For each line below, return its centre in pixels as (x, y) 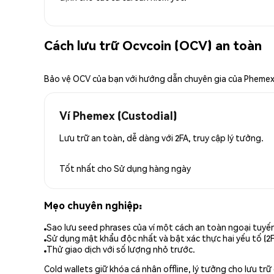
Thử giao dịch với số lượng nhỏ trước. (121, 249)
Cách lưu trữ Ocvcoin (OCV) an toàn (153, 45)
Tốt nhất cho (87, 168)
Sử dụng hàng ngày (152, 168)
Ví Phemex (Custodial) (118, 115)
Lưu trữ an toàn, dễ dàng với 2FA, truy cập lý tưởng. (161, 137)
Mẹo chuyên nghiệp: (93, 205)
